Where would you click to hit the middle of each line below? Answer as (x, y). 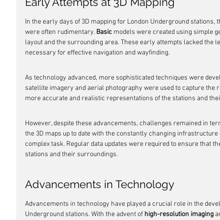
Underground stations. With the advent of (85, 214)
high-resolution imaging (179, 214)
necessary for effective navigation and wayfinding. (97, 53)
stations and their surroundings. (71, 154)
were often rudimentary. (61, 32)
